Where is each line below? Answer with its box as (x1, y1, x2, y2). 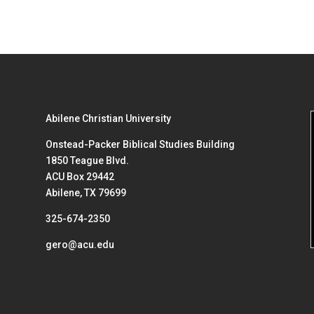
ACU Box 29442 (45, 170, 114, 182)
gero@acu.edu (45, 238, 114, 250)
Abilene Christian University (45, 112, 171, 124)
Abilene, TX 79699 (45, 186, 126, 198)
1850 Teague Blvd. (45, 154, 129, 166)
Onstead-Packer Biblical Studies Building (45, 138, 235, 150)
